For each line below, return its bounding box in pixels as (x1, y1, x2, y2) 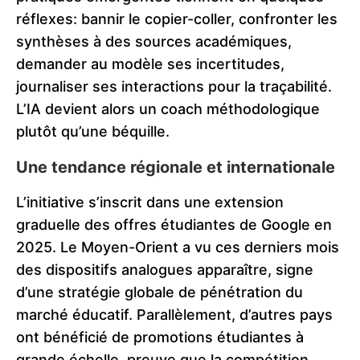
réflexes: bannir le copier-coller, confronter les (16, 10, 337, 28)
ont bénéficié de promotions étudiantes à (16, 329, 304, 346)
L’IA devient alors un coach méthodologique (16, 100, 320, 118)
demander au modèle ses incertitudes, (16, 55, 284, 73)
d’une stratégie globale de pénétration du (16, 284, 303, 301)
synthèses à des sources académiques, (16, 33, 292, 51)
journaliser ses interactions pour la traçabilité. (16, 78, 332, 96)
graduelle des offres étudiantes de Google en (16, 216, 332, 234)
